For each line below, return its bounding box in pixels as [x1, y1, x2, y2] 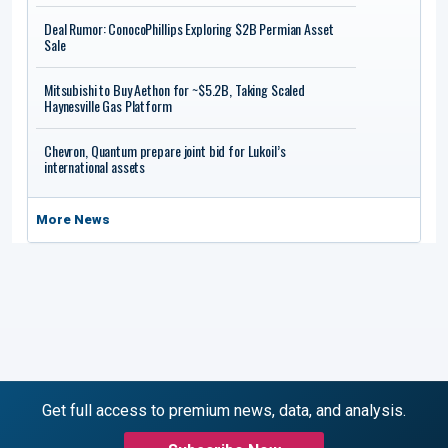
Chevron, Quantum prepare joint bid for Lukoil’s [44, 139, 286, 161]
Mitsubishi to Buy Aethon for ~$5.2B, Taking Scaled [44, 78, 305, 100]
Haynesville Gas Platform [44, 94, 172, 116]
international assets [44, 155, 146, 177]
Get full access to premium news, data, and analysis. [42, 400, 406, 420]
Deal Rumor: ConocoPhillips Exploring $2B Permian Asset [44, 17, 334, 39]
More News [36, 211, 110, 227]
